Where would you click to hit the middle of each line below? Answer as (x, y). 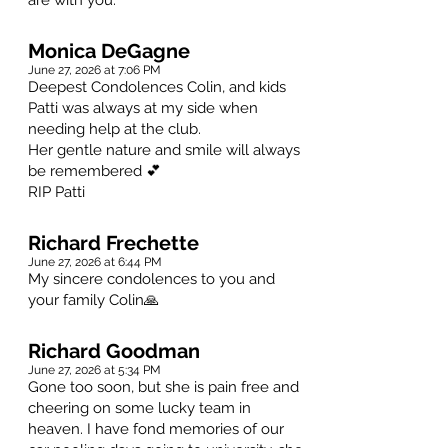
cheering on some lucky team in (139, 408)
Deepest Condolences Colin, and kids (157, 87)
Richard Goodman (114, 351)
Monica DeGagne (109, 51)
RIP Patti (56, 192)
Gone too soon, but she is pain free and (163, 387)
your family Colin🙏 (93, 300)
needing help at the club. (114, 129)
